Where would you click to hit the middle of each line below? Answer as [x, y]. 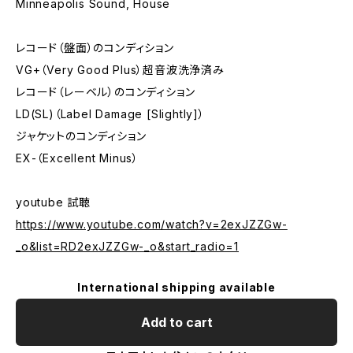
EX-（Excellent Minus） [77, 158]
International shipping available [176, 287]
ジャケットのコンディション [81, 136]
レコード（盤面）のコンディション [95, 48]
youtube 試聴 [54, 202]
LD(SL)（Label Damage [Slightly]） [110, 114]
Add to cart [176, 322]
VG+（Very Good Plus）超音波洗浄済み [120, 70]
